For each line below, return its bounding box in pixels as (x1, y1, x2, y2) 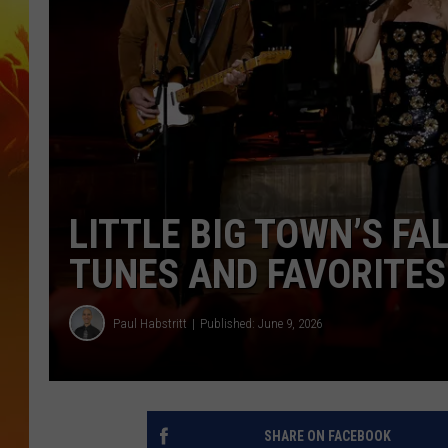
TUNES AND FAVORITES (69, 251, 446, 299)
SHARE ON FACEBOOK (263, 428, 391, 445)
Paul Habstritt (113, 315, 187, 331)
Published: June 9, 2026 (200, 315, 322, 331)
